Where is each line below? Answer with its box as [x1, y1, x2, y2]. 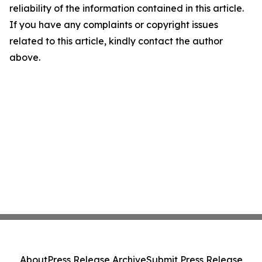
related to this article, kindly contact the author [9, 35, 223, 47]
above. [9, 51, 40, 64]
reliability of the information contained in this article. [9, 2, 244, 15]
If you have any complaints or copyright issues [9, 19, 218, 31]
